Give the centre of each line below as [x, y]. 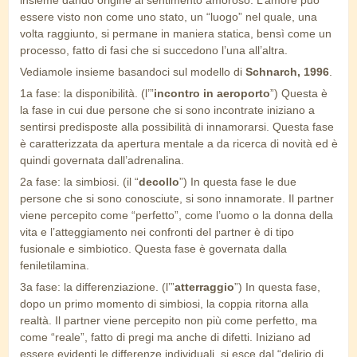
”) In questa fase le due [238, 182]
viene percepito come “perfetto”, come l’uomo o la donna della [177, 216]
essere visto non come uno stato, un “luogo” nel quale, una [169, 17]
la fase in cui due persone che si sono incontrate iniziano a [167, 110]
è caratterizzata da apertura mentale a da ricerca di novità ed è [179, 144]
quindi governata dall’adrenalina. [102, 161]
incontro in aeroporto [212, 94]
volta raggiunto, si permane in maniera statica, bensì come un [176, 34]
